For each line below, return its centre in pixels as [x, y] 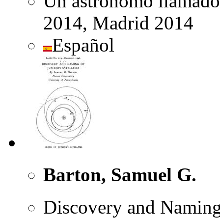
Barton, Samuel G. [120, 174]
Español [83, 45]
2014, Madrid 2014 [118, 23]
